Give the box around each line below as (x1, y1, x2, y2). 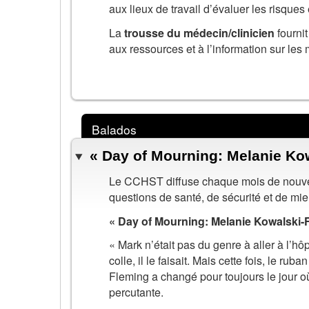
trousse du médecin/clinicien (124, 24, 275, 41)
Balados (92, 120, 137, 138)
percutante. (109, 284, 163, 301)
